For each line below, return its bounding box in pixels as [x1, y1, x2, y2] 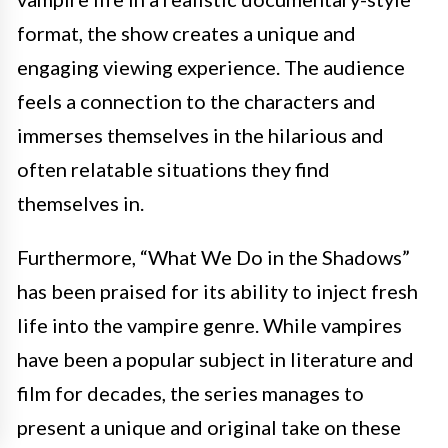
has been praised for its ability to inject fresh [17, 279, 418, 303]
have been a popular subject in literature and [17, 347, 414, 371]
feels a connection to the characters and [17, 89, 376, 113]
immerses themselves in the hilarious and [17, 123, 384, 147]
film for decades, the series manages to [17, 381, 364, 405]
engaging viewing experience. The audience [17, 55, 405, 79]
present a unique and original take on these [17, 415, 401, 439]
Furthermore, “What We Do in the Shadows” [17, 245, 410, 269]
